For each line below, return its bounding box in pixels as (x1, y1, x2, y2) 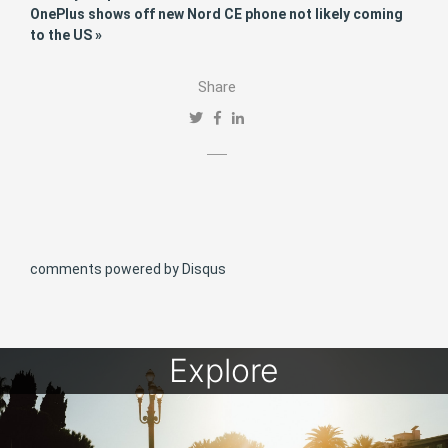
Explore (169, 351, 279, 391)
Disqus (182, 261, 226, 278)
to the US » (30, 27, 102, 43)
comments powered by (30, 261, 182, 278)
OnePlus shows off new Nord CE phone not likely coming (30, 6, 403, 22)
